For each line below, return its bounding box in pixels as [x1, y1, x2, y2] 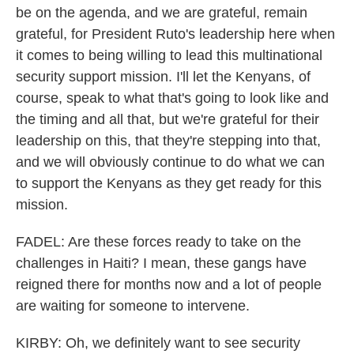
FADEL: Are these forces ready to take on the [16, 234, 301, 250]
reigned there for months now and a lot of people [16, 277, 322, 292]
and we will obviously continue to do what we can [16, 154, 325, 170]
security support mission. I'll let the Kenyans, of [16, 69, 311, 85]
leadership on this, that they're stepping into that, [16, 133, 321, 149]
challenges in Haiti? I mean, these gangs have [16, 255, 307, 271]
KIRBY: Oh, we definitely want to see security [16, 335, 300, 351]
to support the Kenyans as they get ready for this [16, 175, 322, 191]
